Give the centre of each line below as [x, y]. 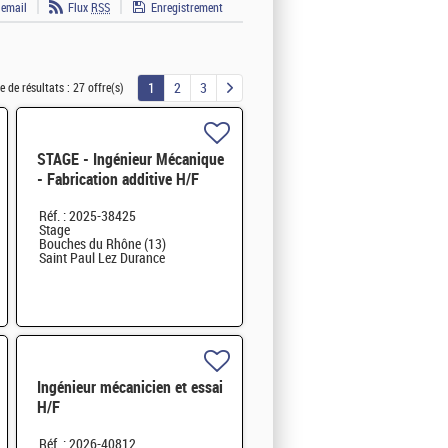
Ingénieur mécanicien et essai [129, 388]
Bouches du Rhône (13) [102, 245]
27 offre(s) [98, 88]
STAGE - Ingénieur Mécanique [130, 160]
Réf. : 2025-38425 [87, 217]
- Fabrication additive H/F [117, 180]
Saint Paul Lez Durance [101, 259]
